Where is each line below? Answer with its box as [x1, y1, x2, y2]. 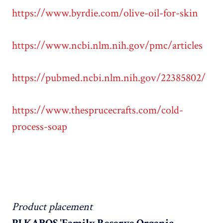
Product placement [12, 200, 93, 215]
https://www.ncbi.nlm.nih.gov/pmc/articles [12, 38, 203, 53]
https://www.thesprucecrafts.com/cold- [12, 103, 183, 118]
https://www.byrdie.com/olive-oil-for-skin [12, 6, 198, 21]
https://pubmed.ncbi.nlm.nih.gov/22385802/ [12, 71, 206, 86]
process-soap [12, 119, 67, 134]
